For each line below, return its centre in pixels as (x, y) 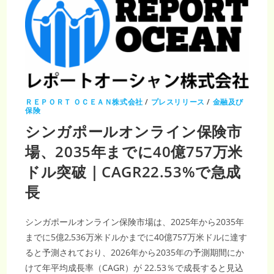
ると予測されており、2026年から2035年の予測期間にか (135, 253)
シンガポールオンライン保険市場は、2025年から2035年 (135, 222)
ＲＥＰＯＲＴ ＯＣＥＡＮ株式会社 (84, 102)
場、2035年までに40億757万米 (134, 152)
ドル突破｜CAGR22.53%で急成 (133, 172)
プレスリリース (178, 102)
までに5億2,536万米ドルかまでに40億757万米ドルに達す (136, 237)
